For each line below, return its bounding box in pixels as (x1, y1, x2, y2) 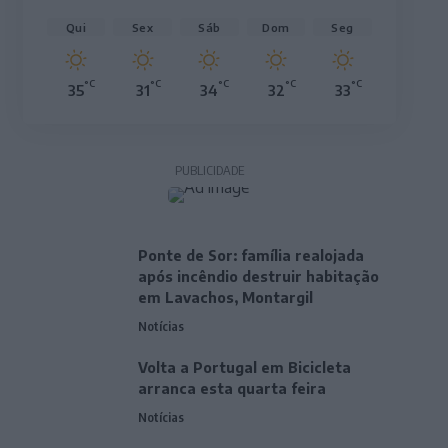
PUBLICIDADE (174, 162, 244, 179)
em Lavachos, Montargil (137, 289, 313, 307)
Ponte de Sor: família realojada (137, 247, 364, 265)
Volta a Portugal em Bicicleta (137, 359, 351, 377)
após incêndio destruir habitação (137, 268, 379, 286)
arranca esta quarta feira (137, 380, 326, 398)
